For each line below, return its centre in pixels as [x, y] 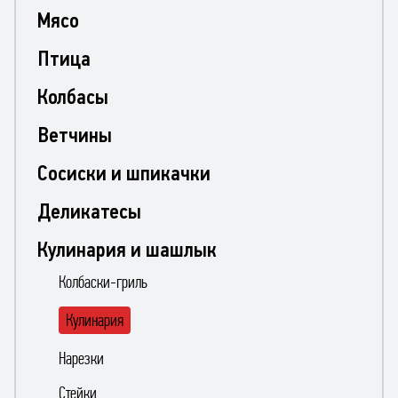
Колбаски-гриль [103, 282]
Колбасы [73, 96]
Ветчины [75, 135]
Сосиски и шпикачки [124, 173]
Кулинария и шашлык [127, 249]
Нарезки [81, 358]
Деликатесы [89, 211]
